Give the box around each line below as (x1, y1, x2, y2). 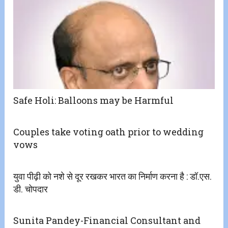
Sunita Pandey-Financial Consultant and (13, 214, 201, 227)
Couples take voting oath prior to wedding (13, 126, 204, 138)
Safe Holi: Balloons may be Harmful (13, 94, 174, 107)
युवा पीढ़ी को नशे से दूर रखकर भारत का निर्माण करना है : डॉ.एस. (13, 170, 212, 183)
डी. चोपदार (13, 183, 48, 195)
